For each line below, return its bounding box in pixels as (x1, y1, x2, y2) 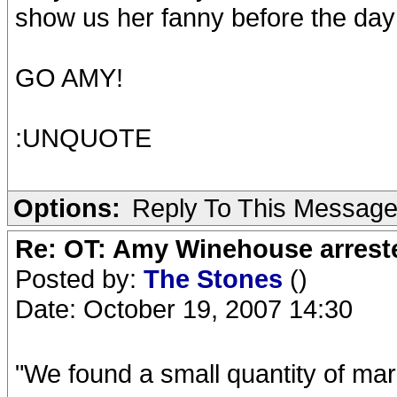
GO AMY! (15, 63, 123, 92)
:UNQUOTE (15, 123, 152, 152)
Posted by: (15, 264, 144, 293)
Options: (13, 193, 121, 222)
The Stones (144, 264, 290, 293)
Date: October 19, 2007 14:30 (15, 294, 353, 323)
